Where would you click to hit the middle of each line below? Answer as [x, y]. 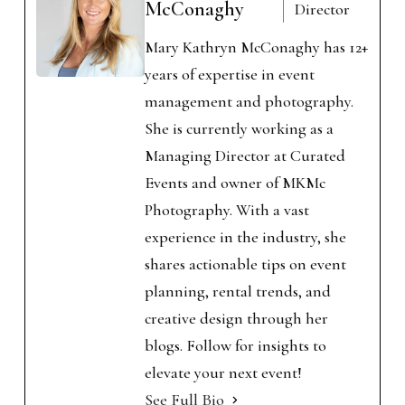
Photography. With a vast [226, 210]
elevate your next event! [223, 372]
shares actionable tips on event [245, 264]
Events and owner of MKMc [235, 183]
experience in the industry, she [245, 237]
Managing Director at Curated [245, 155]
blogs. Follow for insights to [235, 345]
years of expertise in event [229, 74]
